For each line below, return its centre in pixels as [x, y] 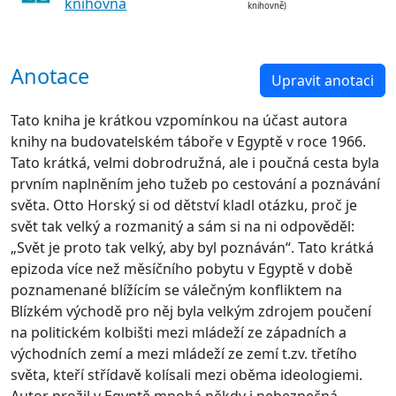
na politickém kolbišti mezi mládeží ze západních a [179, 332]
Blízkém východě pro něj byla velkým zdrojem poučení [191, 311]
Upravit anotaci [323, 80]
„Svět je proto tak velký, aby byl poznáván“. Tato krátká [192, 247]
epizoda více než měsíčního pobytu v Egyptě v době [182, 269]
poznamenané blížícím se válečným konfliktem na [176, 290]
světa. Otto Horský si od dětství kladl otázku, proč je [184, 205]
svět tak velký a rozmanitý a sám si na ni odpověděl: [183, 226]
